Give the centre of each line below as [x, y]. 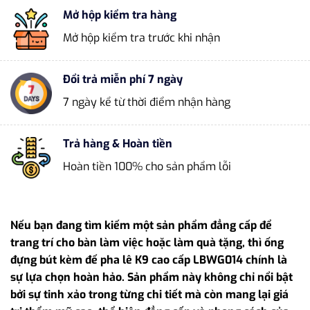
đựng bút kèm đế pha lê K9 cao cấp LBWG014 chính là [149, 260]
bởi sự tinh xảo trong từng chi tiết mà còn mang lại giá [149, 295]
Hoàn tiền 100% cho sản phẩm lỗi [147, 167]
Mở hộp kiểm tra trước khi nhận [142, 37]
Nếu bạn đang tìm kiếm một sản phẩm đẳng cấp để [141, 226]
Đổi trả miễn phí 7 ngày [123, 79]
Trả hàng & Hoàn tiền [118, 144]
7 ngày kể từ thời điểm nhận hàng [147, 102]
